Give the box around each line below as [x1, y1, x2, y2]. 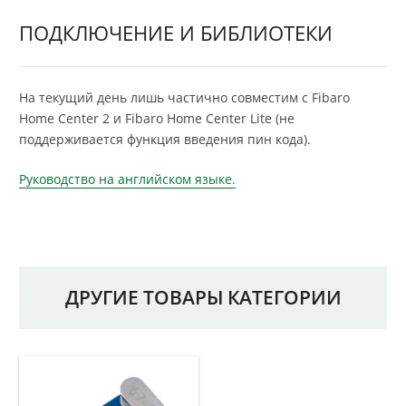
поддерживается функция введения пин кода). [19, 130, 311, 148]
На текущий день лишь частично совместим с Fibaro [19, 88, 350, 106]
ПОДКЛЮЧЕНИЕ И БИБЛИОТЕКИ [19, 18, 333, 46]
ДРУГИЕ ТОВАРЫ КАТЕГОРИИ [64, 284, 342, 310]
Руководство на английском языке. [19, 169, 236, 188]
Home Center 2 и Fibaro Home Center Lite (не [19, 109, 295, 127]
